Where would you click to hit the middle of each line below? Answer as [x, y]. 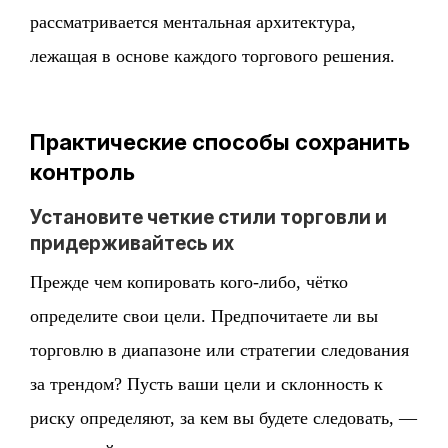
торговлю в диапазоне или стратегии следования [220, 350]
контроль [83, 172]
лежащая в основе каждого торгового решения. [213, 56]
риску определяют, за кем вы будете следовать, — [224, 418]
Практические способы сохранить [220, 142]
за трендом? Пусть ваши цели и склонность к [207, 384]
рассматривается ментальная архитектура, [193, 22]
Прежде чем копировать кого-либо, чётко [189, 282]
